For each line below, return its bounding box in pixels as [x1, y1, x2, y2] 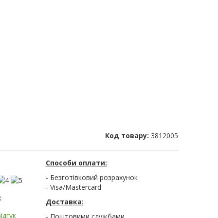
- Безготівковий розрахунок [45, 173, 138, 182]
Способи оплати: [45, 158, 107, 168]
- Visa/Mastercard [45, 182, 101, 192]
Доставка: [45, 197, 84, 207]
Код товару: [105, 131, 151, 141]
